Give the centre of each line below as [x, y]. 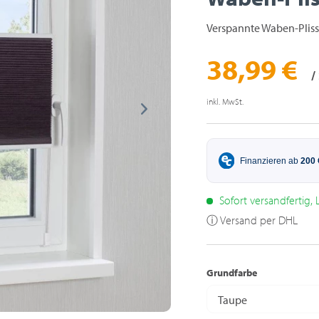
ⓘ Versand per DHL [252, 220]
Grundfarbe [231, 273]
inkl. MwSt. [225, 101]
